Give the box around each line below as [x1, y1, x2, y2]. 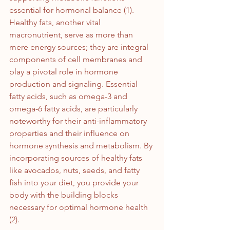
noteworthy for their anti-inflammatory [9, 116, 149, 126]
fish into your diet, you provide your [9, 178, 141, 188]
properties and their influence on [9, 128, 131, 139]
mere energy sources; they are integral [9, 42, 150, 52]
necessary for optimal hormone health [9, 202, 150, 213]
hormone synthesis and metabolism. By [9, 141, 155, 151]
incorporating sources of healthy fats [9, 153, 144, 163]
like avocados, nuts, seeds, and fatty [9, 165, 142, 176]
